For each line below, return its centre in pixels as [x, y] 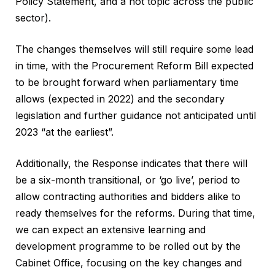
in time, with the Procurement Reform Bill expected [134, 66]
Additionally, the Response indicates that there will [131, 164]
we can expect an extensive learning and [110, 230]
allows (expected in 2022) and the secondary [120, 99]
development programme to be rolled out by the [128, 246]
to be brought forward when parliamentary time [127, 83]
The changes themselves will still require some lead [134, 49]
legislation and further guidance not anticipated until [136, 116]
